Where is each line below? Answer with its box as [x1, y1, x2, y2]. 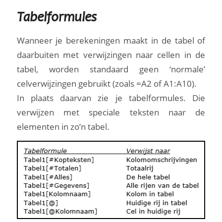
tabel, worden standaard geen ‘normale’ [16, 63, 206, 75]
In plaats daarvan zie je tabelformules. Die [16, 92, 206, 104]
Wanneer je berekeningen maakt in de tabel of [16, 34, 206, 46]
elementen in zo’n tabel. [16, 120, 110, 132]
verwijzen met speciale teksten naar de [16, 106, 206, 118]
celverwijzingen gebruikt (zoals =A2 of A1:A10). [16, 77, 197, 89]
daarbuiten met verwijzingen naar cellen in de [16, 49, 206, 60]
